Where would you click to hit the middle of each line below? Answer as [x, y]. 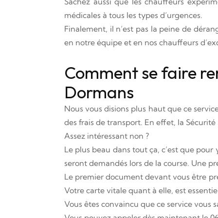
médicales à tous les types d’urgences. [133, 15]
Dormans [99, 92]
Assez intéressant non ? [107, 136]
